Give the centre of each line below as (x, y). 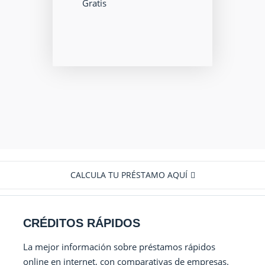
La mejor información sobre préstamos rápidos (119, 247)
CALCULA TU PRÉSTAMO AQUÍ (129, 175)
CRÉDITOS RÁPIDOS (82, 223)
